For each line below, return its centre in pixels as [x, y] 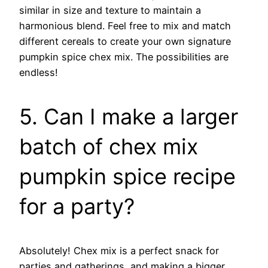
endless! [39, 72]
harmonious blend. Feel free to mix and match [125, 25]
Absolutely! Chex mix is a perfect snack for [119, 250]
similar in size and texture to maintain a [110, 10]
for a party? [77, 206]
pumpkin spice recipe [127, 176]
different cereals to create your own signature [125, 41]
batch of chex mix [109, 146]
